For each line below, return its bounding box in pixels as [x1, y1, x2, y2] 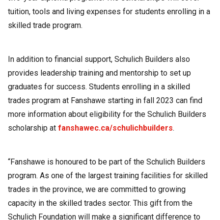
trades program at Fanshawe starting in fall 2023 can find [8, 95, 202, 105]
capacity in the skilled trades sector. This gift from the [8, 198, 192, 208]
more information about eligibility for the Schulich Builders [8, 109, 206, 119]
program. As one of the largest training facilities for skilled [8, 170, 208, 180]
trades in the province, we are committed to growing [8, 184, 186, 194]
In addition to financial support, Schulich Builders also [8, 54, 190, 64]
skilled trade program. [8, 21, 82, 30]
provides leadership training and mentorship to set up [8, 68, 191, 78]
